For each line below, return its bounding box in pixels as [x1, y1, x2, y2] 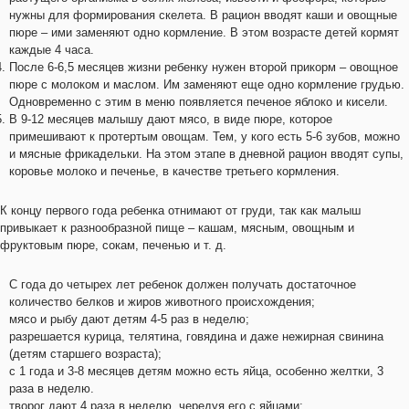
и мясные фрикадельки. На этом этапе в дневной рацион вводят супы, [9, 147, 404, 161]
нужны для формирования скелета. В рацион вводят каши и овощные [9, 8, 397, 22]
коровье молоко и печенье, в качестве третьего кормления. [9, 164, 340, 178]
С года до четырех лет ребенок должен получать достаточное [9, 278, 356, 291]
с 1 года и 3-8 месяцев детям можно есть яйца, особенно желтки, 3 [9, 364, 383, 378]
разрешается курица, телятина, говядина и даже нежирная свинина [9, 330, 383, 343]
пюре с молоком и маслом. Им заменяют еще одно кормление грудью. [9, 78, 404, 91]
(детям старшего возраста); [9, 347, 162, 361]
